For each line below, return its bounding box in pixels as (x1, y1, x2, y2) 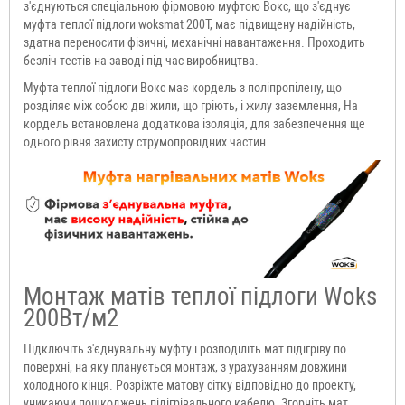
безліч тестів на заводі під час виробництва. (24, 53, 259, 69)
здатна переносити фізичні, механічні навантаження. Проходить (24, 35, 365, 51)
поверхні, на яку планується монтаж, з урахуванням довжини (24, 359, 347, 374)
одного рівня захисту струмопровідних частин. (24, 135, 269, 150)
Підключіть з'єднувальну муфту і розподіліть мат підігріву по (24, 341, 346, 356)
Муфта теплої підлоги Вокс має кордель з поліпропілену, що (24, 80, 342, 96)
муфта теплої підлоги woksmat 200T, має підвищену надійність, (24, 17, 355, 33)
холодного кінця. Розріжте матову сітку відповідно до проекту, (24, 377, 356, 392)
